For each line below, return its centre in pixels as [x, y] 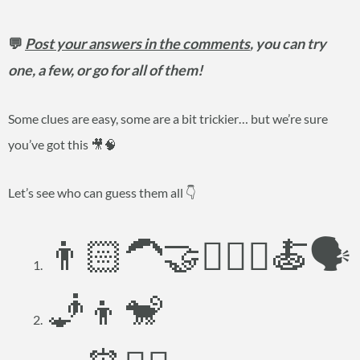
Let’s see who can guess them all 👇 [102, 193]
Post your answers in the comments [137, 44]
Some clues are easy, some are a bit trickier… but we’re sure [168, 119]
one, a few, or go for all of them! [105, 70]
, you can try [288, 44]
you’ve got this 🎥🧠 [62, 145]
